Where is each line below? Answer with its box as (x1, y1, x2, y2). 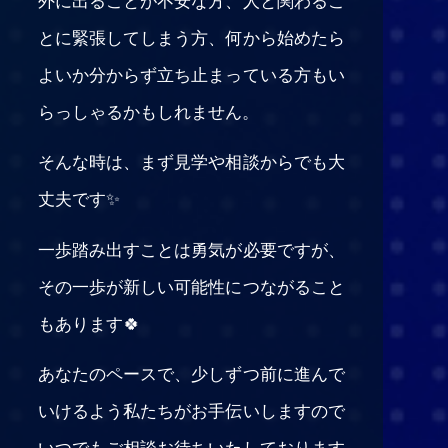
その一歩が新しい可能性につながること (37, 272, 345, 298)
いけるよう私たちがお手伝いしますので (37, 397, 345, 423)
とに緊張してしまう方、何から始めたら (37, 23, 345, 49)
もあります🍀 (37, 309, 140, 335)
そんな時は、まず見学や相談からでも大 (37, 148, 345, 174)
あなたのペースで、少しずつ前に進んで (37, 360, 345, 386)
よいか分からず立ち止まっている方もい (37, 60, 345, 86)
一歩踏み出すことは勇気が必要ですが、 (37, 235, 345, 261)
